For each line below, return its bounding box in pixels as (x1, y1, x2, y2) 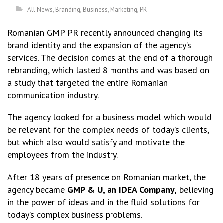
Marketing (110, 5, 137, 14)
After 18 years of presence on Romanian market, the (7, 171, 206, 183)
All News (27, 5, 53, 14)
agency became (7, 184, 67, 195)
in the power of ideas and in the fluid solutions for (7, 196, 200, 208)
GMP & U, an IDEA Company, (67, 184, 177, 195)
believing (177, 184, 214, 195)
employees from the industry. (7, 149, 118, 160)
